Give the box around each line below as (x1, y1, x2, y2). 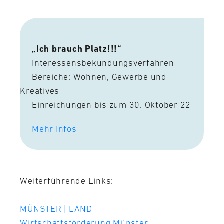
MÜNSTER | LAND (20, 203, 92, 214)
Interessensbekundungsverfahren (20, 57, 174, 68)
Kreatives (20, 85, 60, 96)
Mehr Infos (32, 123, 77, 134)
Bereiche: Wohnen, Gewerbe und (20, 71, 167, 82)
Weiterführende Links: (20, 175, 114, 186)
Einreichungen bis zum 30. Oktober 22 (20, 99, 191, 110)
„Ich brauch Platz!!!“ (32, 43, 122, 54)
